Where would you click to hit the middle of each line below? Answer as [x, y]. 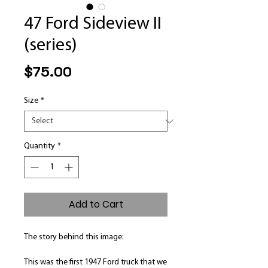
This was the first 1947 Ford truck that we [95, 262]
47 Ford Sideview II [93, 24]
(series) [51, 46]
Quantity [39, 146]
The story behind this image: [74, 237]
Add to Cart [96, 204]
